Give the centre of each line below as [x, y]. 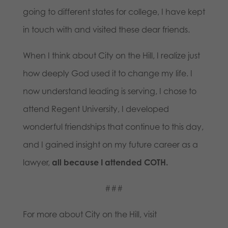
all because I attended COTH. [110, 163]
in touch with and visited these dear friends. [106, 30]
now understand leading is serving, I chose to [109, 91]
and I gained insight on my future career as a [110, 145]
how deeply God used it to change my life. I [107, 74]
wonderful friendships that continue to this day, [113, 127]
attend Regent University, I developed [96, 109]
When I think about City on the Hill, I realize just [111, 56]
